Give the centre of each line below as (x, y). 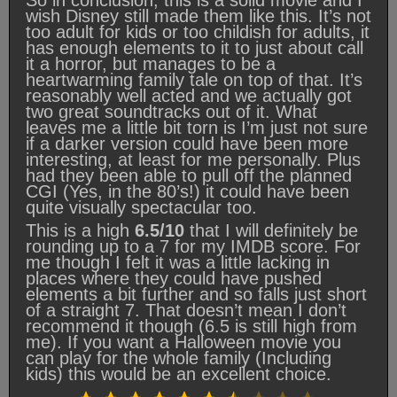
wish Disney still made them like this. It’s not (198, 16)
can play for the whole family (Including (179, 358)
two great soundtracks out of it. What (171, 111)
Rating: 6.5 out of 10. (339, 387)
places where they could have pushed (174, 278)
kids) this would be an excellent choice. (179, 374)
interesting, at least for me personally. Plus (193, 159)
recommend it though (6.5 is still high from (191, 326)
